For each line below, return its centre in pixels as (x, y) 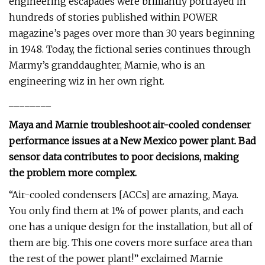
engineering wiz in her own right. (87, 81)
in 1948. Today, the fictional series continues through (130, 49)
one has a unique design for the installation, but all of (131, 227)
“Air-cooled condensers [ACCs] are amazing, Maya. (124, 195)
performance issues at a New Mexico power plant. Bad (132, 141)
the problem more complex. (73, 173)
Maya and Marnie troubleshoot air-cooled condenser (130, 125)
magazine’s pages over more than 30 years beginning (132, 33)
